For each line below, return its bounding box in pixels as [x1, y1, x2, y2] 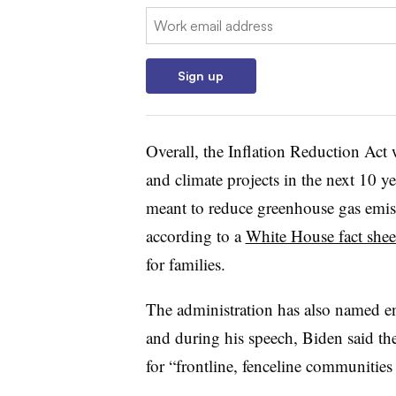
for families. [145, 252, 231, 275]
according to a [145, 224, 246, 247]
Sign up [178, 67, 224, 83]
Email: [145, 8, 182, 27]
